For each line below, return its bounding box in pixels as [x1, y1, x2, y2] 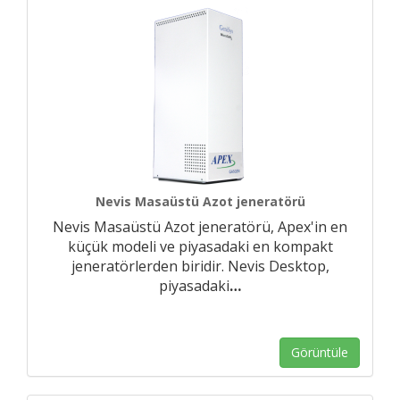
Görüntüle [291, 344, 348, 361]
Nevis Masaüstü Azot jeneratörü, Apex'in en [53, 217, 347, 237]
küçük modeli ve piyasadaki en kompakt [67, 237, 333, 256]
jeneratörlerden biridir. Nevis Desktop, [71, 256, 329, 276]
